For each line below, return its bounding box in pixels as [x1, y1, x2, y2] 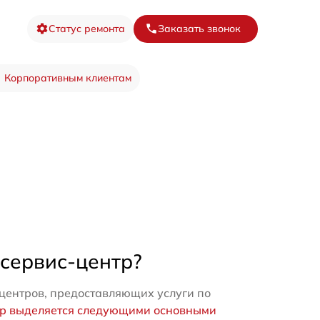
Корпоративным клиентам [4, 71, 131, 85]
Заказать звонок [158, 21, 241, 35]
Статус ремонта [49, 21, 125, 35]
